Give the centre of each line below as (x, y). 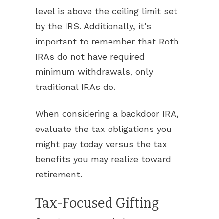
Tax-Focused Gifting (97, 203)
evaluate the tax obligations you (103, 129)
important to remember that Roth (107, 41)
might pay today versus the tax (101, 144)
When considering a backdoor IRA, (107, 114)
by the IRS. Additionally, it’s (93, 26)
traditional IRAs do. (75, 87)
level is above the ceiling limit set (106, 11)
